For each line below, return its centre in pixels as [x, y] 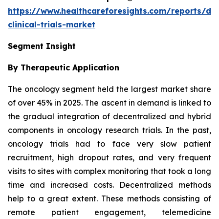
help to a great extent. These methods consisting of [109, 199]
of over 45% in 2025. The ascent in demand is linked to [109, 103]
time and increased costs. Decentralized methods [109, 185]
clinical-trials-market [52, 25]
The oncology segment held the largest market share [109, 89]
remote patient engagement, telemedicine [109, 212]
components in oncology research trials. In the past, [109, 130]
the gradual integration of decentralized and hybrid [109, 117]
